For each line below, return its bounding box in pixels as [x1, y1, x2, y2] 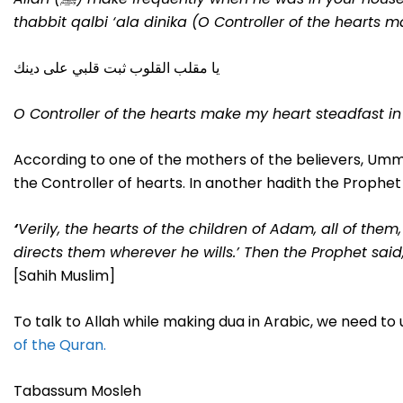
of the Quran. [13, 334, 106, 355]
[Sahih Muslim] [13, 264, 115, 286]
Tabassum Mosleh [13, 380, 141, 401]
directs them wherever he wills [13, 241, 233, 263]
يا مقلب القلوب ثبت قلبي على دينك [13, 57, 219, 78]
